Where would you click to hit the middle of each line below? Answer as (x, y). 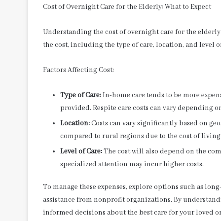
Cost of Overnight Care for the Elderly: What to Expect (127, 7)
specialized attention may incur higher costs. (132, 164)
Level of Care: (81, 151)
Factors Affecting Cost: (78, 70)
